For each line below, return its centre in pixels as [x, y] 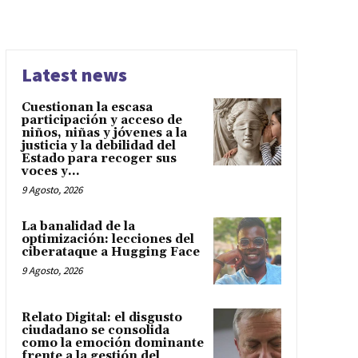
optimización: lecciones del [107, 239]
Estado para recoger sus [99, 158]
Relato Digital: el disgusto [101, 318]
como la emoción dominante [112, 344]
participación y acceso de [101, 120]
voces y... [50, 171]
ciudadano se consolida [95, 331]
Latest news [74, 74]
